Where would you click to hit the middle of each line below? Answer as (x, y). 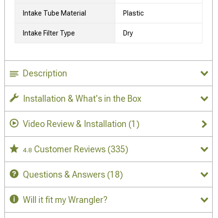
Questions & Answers (64, 175)
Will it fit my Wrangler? (65, 200)
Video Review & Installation (75, 124)
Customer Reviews (71, 149)
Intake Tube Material (54, 13)
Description (45, 73)
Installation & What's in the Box (82, 99)
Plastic (134, 13)
